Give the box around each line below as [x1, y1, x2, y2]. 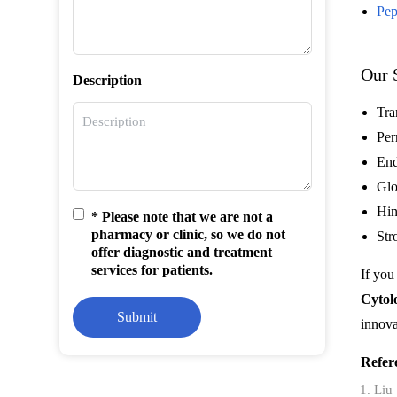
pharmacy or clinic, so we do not [91, 227, 286, 242]
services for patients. [91, 262, 214, 277]
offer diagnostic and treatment [91, 245, 273, 260]
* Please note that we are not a [91, 209, 274, 224]
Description [73, 73, 143, 88]
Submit [117, 309, 158, 324]
